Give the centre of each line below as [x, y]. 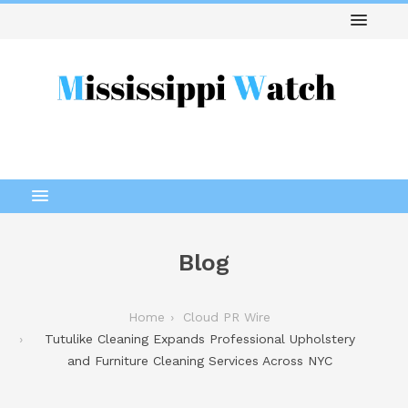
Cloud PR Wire [227, 316]
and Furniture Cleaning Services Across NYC [199, 360]
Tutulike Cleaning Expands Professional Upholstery [199, 338]
